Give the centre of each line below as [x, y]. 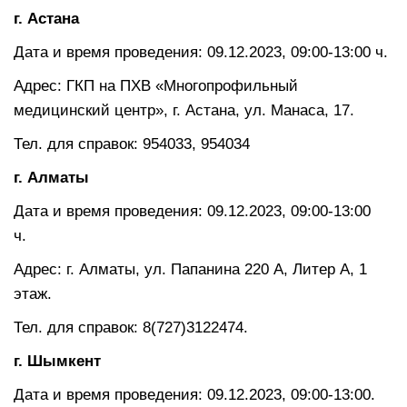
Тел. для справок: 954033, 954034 [132, 144]
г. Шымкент [69, 361]
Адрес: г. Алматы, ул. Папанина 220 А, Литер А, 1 [190, 269]
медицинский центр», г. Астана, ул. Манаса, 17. [184, 110]
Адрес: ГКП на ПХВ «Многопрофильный [156, 85]
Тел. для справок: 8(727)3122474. [131, 327]
